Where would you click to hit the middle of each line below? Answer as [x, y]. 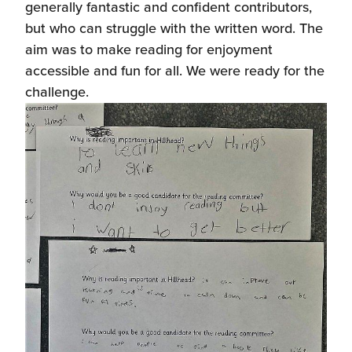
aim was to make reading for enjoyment [149, 49]
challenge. [57, 92]
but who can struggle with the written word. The [174, 28]
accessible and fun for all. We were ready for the [175, 70]
